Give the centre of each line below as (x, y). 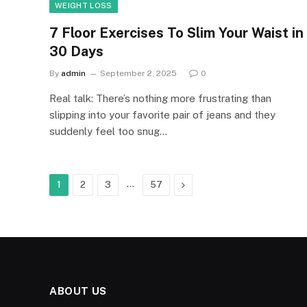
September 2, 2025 (138, 73)
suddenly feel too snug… (108, 131)
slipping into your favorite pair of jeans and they (162, 114)
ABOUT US (78, 291)
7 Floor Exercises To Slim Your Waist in (176, 33)
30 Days (76, 51)
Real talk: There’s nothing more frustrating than (160, 98)
